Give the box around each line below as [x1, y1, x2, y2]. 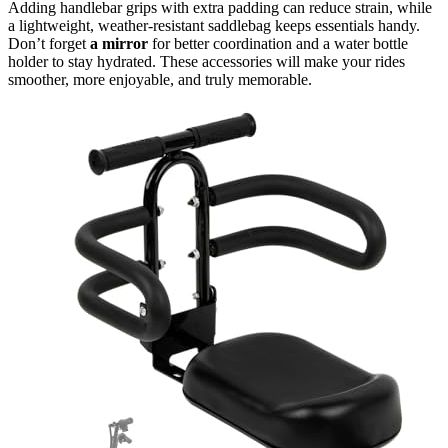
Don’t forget [8, 35, 90, 53]
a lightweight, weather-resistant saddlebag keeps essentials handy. [8, 17, 420, 35]
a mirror [90, 35, 148, 53]
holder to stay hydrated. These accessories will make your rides [8, 53, 405, 71]
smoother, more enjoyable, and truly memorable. [8, 71, 312, 89]
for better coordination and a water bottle [148, 35, 408, 53]
